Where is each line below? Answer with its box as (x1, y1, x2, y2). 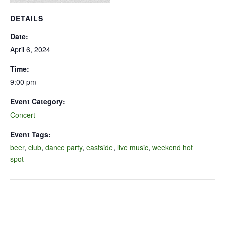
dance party (45, 142, 82, 152)
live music (117, 142, 148, 152)
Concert (10, 109, 35, 120)
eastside (86, 142, 113, 152)
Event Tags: (10, 129, 51, 139)
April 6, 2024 (10, 44, 50, 54)
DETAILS (10, 13, 43, 23)
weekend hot (152, 142, 193, 152)
